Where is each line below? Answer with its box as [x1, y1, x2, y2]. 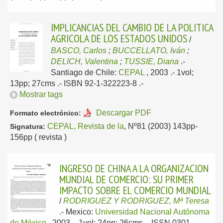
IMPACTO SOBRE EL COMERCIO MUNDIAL [59, 183, 211, 197]
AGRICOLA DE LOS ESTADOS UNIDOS [51, 31, 187, 45]
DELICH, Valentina [51, 57, 118, 66]
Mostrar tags [19, 90, 63, 99]
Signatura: [10, 122, 45, 130]
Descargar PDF [96, 109, 151, 117]
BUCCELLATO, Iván [112, 46, 185, 55]
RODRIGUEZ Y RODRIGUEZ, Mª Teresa [63, 197, 209, 205]
